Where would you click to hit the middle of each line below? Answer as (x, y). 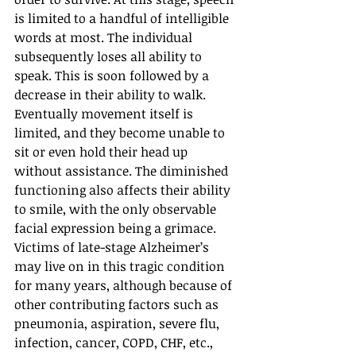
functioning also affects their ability (124, 190)
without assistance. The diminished (123, 171)
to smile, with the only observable (117, 209)
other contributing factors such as (118, 304)
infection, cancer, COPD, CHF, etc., (115, 342)
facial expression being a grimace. (117, 228)
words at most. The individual (105, 37)
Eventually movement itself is (105, 114)
